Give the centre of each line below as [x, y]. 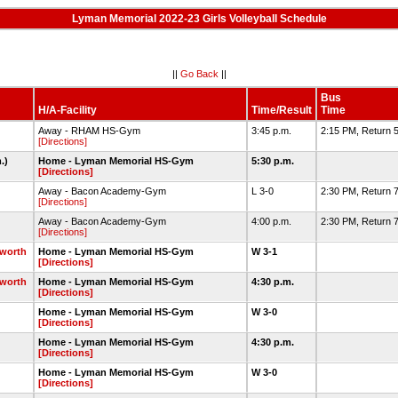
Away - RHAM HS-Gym [89, 131]
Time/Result [282, 110]
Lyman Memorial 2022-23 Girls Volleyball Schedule [199, 19]
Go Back [199, 73]
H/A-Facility [68, 110]
